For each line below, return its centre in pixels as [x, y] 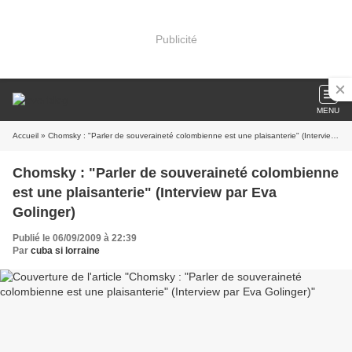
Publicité [176, 39]
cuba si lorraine [65, 251]
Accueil [26, 136]
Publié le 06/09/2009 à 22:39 [75, 238]
